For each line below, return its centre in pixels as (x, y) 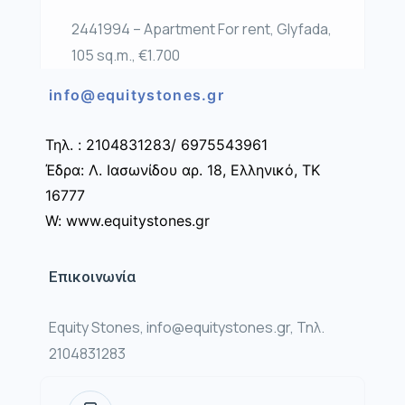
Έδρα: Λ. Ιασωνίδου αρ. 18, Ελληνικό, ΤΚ (183, 170)
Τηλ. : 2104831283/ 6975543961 (156, 144)
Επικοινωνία (92, 276)
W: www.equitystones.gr (127, 220)
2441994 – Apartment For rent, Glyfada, (202, 28)
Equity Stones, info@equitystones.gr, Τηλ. (187, 327)
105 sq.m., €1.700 (126, 55)
